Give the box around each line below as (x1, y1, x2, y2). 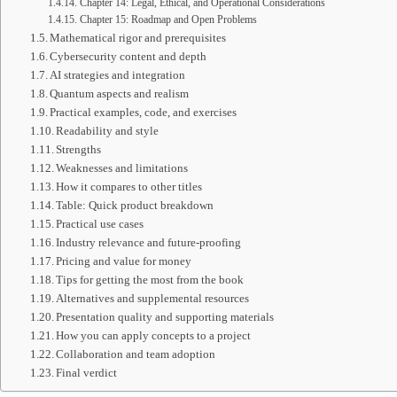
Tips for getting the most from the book (56, 273, 245, 286)
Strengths (56, 143, 102, 156)
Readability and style (56, 124, 160, 137)
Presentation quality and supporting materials (56, 310, 275, 323)
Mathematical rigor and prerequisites (50, 31, 227, 44)
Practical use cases (56, 217, 144, 230)
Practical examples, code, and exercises (50, 105, 237, 119)
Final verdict (56, 366, 118, 379)
